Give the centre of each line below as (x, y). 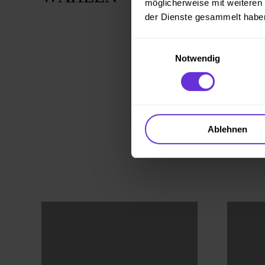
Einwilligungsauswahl (172, 44)
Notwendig (198, 58)
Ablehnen (227, 129)
